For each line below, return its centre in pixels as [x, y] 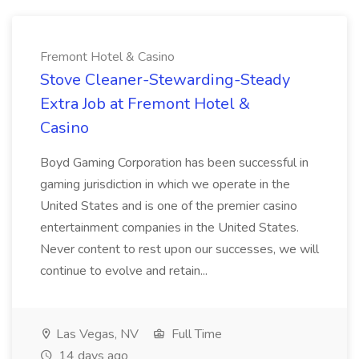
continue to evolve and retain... [124, 271]
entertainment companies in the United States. [169, 228]
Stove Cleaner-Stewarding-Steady [165, 80]
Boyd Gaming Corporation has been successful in [174, 163]
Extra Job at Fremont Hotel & [145, 104]
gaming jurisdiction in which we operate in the [165, 184]
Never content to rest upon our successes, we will [179, 249]
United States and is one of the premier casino [169, 206]
